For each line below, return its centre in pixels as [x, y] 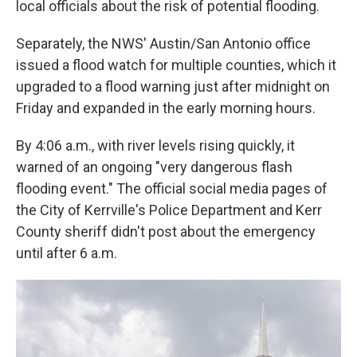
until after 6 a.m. [67, 253]
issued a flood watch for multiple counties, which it [176, 65]
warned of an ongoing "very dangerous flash [154, 167]
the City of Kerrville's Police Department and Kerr [169, 210]
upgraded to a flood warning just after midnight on [173, 86]
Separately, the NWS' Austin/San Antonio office [163, 43]
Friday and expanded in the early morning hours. [166, 108]
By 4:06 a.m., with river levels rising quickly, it [155, 145]
